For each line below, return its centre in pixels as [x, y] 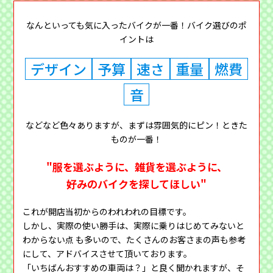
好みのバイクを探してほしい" [136, 184]
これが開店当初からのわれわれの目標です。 [107, 212]
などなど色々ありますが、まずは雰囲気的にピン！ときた [136, 125]
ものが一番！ [136, 139]
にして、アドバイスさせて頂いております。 [108, 254]
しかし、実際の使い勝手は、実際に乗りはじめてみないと [134, 226]
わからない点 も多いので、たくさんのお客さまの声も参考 [134, 240]
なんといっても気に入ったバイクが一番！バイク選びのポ [136, 25]
